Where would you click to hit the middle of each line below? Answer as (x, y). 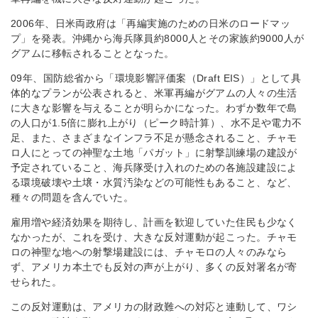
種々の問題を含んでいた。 (72, 197)
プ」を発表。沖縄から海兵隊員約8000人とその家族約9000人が (158, 38)
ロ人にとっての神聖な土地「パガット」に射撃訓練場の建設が (154, 153)
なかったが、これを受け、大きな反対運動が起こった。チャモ (154, 237)
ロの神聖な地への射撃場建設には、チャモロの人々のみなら (149, 252)
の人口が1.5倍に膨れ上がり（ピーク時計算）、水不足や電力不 (157, 123)
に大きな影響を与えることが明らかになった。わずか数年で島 (154, 108)
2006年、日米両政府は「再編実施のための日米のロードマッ (151, 23)
